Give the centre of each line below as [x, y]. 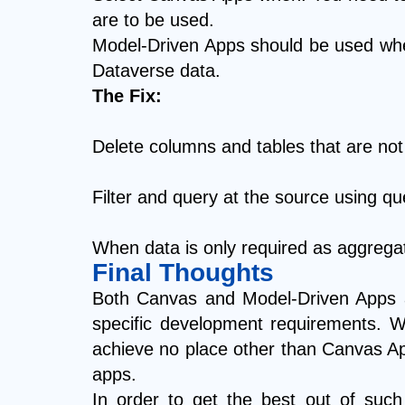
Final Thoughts [183, 273]
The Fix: [127, 96]
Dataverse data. [156, 71]
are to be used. [153, 20]
